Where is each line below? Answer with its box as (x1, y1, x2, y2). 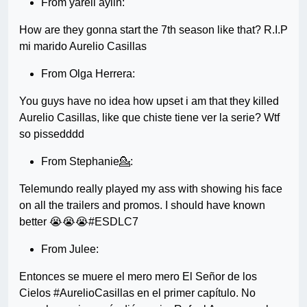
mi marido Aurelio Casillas (19, 40, 147, 53)
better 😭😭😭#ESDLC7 (19, 216, 138, 228)
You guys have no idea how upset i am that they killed (19, 95, 279, 108)
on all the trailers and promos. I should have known (19, 199, 265, 212)
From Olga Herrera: (41, 68, 135, 80)
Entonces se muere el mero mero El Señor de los (19, 271, 257, 283)
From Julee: (41, 243, 99, 256)
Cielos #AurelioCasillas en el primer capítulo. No (19, 287, 256, 299)
